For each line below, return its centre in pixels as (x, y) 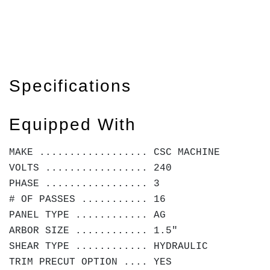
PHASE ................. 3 (84, 184)
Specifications (70, 86)
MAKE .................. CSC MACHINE (115, 152)
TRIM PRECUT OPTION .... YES (90, 262)
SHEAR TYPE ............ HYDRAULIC (108, 246)
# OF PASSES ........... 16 (87, 199)
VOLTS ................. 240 (90, 168)
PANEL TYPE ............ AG (87, 215)
